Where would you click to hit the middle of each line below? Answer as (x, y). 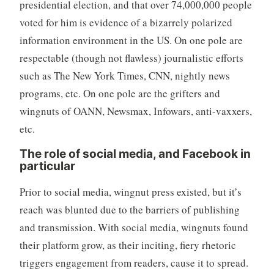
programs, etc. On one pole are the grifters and (120, 94)
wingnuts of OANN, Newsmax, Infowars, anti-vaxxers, (135, 111)
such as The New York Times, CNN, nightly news (124, 76)
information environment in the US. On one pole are (131, 40)
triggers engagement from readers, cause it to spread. (134, 263)
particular (47, 166)
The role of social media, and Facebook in (135, 154)
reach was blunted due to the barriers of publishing (129, 210)
